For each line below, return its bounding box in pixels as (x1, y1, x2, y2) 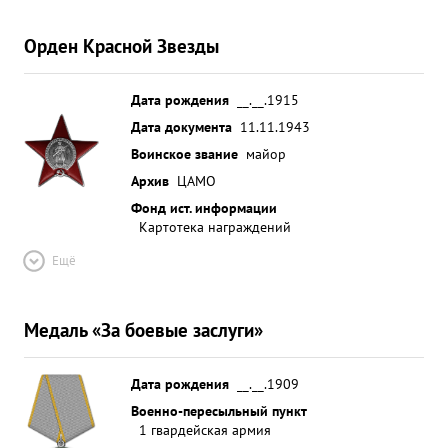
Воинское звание (131, 144, 238, 163)
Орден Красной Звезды (24, 33, 219, 58)
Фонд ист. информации (131, 198, 277, 217)
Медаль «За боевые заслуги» (24, 317, 263, 342)
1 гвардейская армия (139, 420, 271, 439)
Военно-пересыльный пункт (131, 401, 307, 420)
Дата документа (131, 117, 232, 136)
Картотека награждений (139, 217, 291, 236)
